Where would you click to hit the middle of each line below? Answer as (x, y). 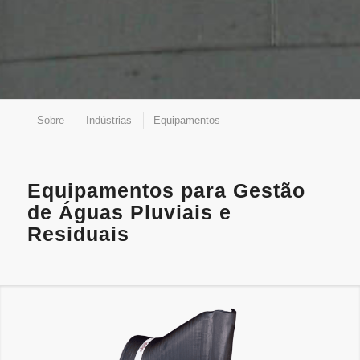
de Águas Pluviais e (129, 212)
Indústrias (108, 120)
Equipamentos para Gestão (166, 190)
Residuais (78, 234)
